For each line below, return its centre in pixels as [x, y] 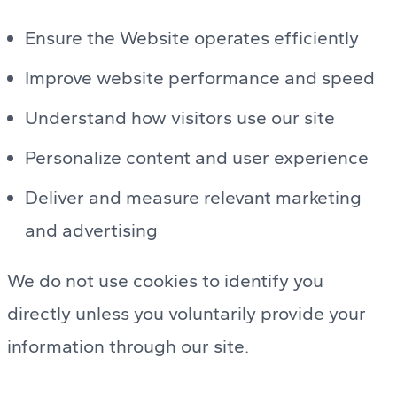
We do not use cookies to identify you [165, 281]
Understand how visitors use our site [180, 117]
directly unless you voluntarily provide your [187, 314]
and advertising [91, 230]
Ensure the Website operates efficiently [192, 37]
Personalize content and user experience [197, 157]
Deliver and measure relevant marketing [193, 197]
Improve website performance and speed [200, 77]
